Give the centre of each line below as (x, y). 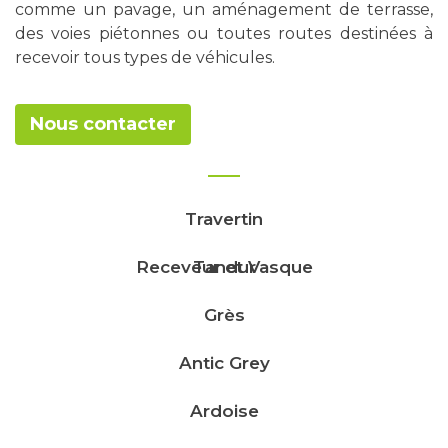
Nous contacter (103, 124)
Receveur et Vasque (224, 267)
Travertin (224, 219)
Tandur (224, 267)
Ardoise (224, 411)
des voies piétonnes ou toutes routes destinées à (224, 33)
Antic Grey (224, 363)
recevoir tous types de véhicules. (145, 57)
